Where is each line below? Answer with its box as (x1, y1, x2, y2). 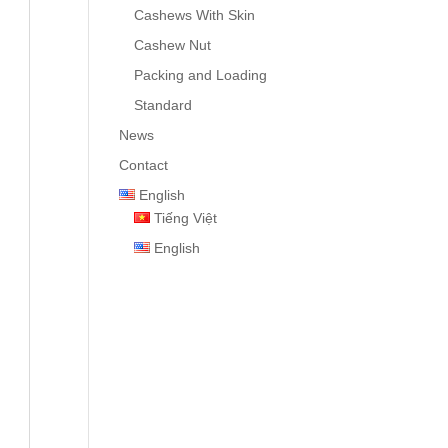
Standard (134, 97, 193, 113)
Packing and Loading (134, 67, 268, 83)
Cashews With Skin (134, 7, 256, 23)
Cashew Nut (134, 37, 212, 53)
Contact (119, 157, 169, 173)
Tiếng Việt (154, 210, 218, 226)
